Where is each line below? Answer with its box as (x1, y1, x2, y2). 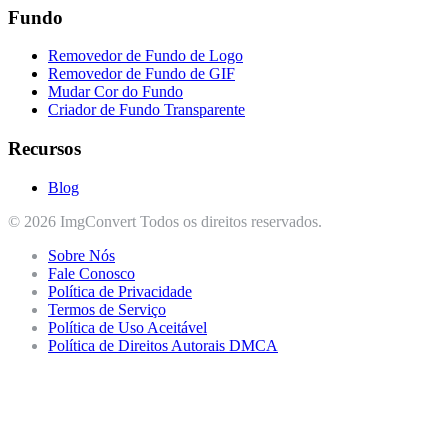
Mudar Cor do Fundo (48, 83, 183, 101)
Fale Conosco (48, 264, 135, 282)
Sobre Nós (48, 246, 115, 264)
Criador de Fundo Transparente (48, 101, 245, 119)
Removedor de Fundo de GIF (48, 65, 235, 83)
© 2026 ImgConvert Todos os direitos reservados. (8, 212, 322, 230)
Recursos (8, 138, 81, 160)
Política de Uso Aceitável (48, 318, 207, 336)
